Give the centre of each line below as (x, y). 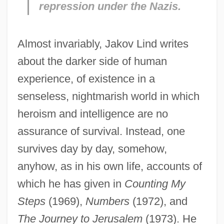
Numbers (107, 201)
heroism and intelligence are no (92, 113)
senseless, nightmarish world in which (108, 96)
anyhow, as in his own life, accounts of (109, 166)
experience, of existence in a (86, 78)
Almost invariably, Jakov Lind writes (103, 43)
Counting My (155, 183)
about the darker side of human (92, 61)
